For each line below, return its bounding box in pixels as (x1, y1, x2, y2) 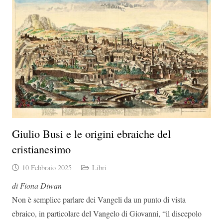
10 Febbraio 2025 (21, 163, 72, 173)
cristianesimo (12, 141, 71, 157)
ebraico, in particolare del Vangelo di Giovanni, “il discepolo (12, 208, 202, 219)
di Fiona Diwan (12, 180, 62, 191)
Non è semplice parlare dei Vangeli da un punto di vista (12, 194, 186, 205)
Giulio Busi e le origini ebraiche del (12, 126, 171, 141)
